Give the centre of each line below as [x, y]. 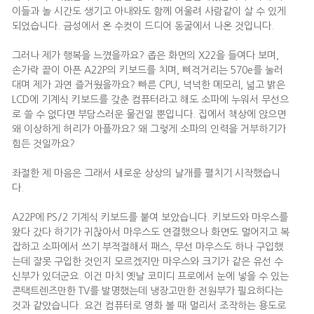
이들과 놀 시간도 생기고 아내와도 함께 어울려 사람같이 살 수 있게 [149, 11]
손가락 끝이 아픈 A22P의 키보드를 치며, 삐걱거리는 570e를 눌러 [148, 70]
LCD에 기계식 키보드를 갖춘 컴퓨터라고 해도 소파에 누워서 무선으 [150, 100]
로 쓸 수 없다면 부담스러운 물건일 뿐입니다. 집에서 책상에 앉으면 [149, 114]
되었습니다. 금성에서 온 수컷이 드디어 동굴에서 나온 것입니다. [143, 26]
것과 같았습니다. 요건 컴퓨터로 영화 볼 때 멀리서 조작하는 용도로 [149, 306]
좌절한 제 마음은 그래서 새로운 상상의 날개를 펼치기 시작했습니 [146, 173]
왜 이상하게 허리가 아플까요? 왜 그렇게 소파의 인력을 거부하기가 [149, 129]
